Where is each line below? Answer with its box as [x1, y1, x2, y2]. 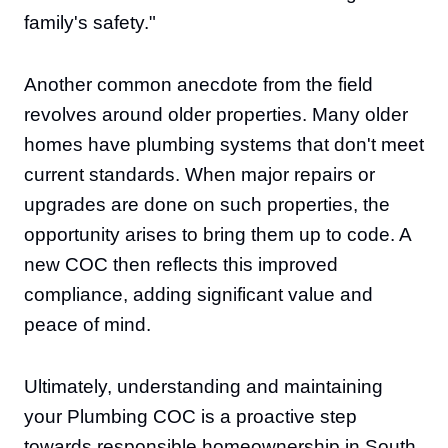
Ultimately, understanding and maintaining [24, 376, 383, 397]
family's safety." [24, 12, 156, 33]
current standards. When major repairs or [24, 164, 375, 185]
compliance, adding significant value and [24, 284, 373, 305]
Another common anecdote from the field [24, 74, 373, 95]
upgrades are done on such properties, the [24, 194, 390, 215]
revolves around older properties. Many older [24, 104, 408, 125]
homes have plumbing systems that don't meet [24, 134, 424, 155]
